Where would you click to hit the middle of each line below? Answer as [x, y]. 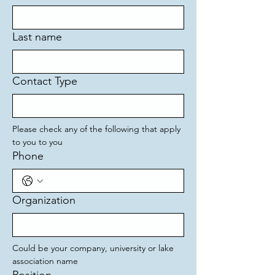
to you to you [37, 142]
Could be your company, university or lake [93, 248]
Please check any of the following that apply [96, 129]
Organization [44, 200]
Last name [37, 37]
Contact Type [45, 81]
